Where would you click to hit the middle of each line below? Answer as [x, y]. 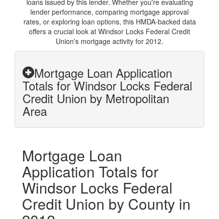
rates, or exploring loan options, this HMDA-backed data [109, 22]
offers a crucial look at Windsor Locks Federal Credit [109, 31]
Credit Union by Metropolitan [96, 98]
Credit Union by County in [106, 204]
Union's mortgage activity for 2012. [109, 41]
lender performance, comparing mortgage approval [109, 12]
